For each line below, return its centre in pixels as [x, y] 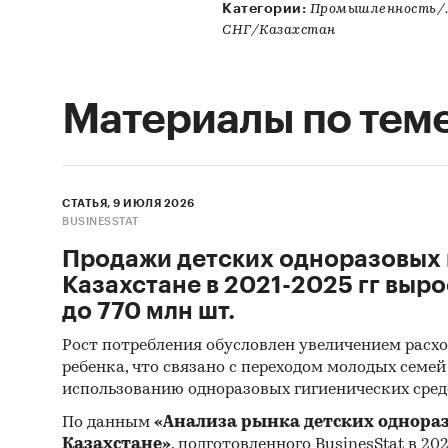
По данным [108, 423]
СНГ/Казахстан [279, 30]
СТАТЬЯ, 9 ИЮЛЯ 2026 [128, 203]
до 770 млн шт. [148, 311]
